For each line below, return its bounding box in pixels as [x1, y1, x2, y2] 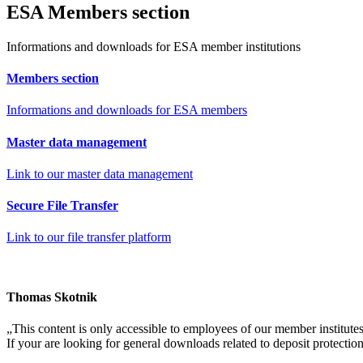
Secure [6, 199, 47, 213]
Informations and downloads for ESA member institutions [6, 39, 301, 53]
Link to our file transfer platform [6, 230, 171, 245]
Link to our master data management [6, 166, 193, 181]
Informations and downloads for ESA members [6, 103, 247, 117]
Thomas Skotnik [6, 289, 97, 304]
